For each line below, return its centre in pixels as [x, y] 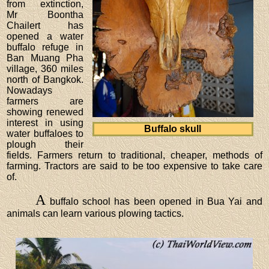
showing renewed [45, 112]
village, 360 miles [45, 68]
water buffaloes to [45, 133]
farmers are [45, 101]
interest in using [45, 122]
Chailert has [45, 25]
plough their [45, 144]
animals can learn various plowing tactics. [95, 213]
